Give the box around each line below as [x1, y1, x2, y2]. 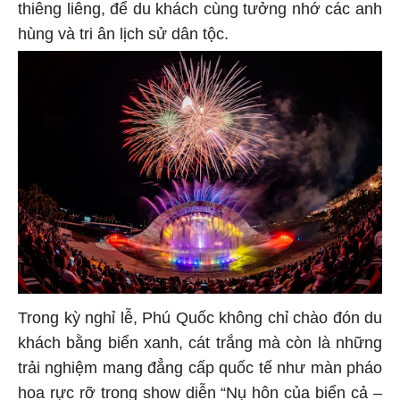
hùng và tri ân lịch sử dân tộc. [18, 27, 229, 46]
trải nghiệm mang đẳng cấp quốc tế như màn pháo [18, 361, 382, 379]
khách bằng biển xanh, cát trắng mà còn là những [18, 336, 382, 354]
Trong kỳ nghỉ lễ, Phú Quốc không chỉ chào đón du [18, 311, 382, 329]
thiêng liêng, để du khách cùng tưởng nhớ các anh [18, 2, 382, 21]
